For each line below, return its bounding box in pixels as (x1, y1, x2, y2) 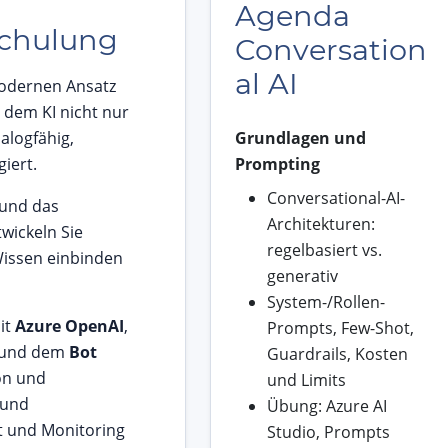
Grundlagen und (234, 127, 366, 150)
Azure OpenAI (15, 315, 124, 338)
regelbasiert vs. (266, 239, 382, 262)
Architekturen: (266, 213, 375, 236)
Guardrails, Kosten (266, 343, 408, 366)
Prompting (234, 153, 320, 176)
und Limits (266, 369, 346, 392)
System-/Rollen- (266, 291, 385, 314)
